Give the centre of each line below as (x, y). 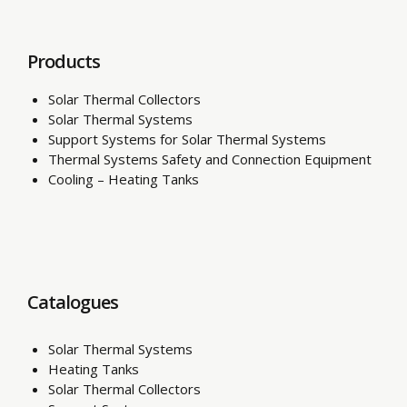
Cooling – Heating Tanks (123, 179)
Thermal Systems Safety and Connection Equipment (209, 159)
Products (64, 61)
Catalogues (73, 302)
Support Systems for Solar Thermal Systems (187, 139)
